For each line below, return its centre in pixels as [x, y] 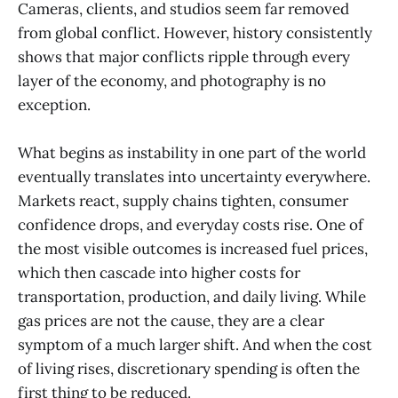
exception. [54, 105]
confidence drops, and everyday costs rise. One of [191, 225]
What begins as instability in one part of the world [192, 153]
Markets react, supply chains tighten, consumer [183, 201]
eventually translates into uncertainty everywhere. [194, 177]
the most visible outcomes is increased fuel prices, [193, 249]
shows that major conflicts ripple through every [184, 57]
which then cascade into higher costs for [159, 273]
